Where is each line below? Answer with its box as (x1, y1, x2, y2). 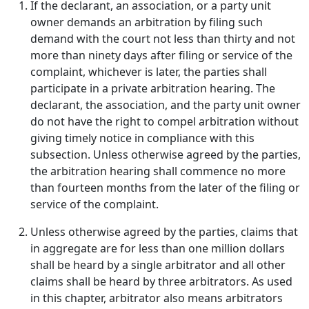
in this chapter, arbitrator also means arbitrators (30, 290, 283, 306)
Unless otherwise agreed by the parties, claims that (30, 224, 298, 239)
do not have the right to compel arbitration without (30, 114, 299, 129)
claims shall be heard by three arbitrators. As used (30, 274, 292, 289)
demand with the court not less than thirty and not (30, 31, 295, 46)
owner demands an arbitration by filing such (30, 14, 263, 30)
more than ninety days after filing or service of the (30, 48, 292, 63)
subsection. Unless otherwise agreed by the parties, (30, 147, 301, 162)
